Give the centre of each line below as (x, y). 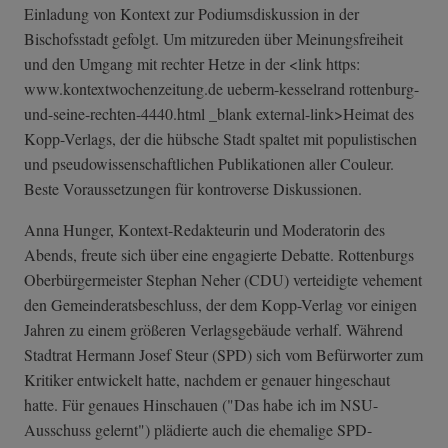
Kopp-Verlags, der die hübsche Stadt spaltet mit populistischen (220, 139)
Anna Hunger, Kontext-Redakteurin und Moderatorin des (204, 230)
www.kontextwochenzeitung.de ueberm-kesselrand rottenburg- (221, 89)
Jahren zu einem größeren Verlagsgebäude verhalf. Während (213, 330)
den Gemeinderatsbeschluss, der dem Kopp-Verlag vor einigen (220, 305)
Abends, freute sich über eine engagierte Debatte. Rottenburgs (219, 255)
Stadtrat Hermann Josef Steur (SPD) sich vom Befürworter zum (223, 355)
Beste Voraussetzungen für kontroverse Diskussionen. (193, 189)
